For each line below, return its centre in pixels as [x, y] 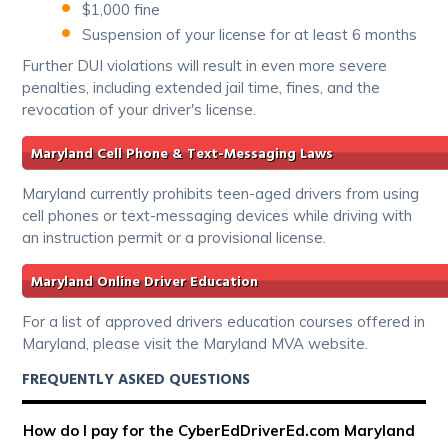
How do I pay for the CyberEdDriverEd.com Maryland [219, 430]
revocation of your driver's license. [139, 109]
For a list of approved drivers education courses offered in [224, 321]
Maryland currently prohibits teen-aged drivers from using [221, 193]
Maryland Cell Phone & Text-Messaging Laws [182, 154]
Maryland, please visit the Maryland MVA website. [195, 343]
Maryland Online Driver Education [145, 282]
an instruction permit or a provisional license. [174, 237]
